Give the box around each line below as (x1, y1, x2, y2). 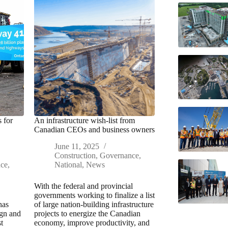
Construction (54, 151, 96, 160)
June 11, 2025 (54, 142, 99, 151)
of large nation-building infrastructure (34, 200, 154, 209)
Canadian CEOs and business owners (34, 125, 155, 134)
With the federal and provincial (34, 182, 133, 191)
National (54, 160, 82, 169)
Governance (99, 151, 139, 160)
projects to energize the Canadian (34, 209, 140, 218)
